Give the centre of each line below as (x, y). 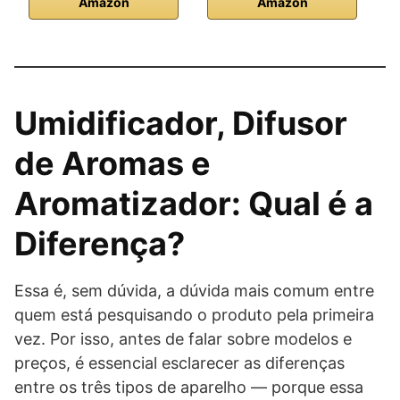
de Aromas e (112, 163)
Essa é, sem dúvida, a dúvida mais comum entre (194, 291)
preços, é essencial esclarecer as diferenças (179, 363)
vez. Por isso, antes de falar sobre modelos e (183, 339)
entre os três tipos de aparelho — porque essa (189, 387)
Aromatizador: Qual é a (194, 204)
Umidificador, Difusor (181, 123)
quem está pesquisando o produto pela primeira (194, 315)
